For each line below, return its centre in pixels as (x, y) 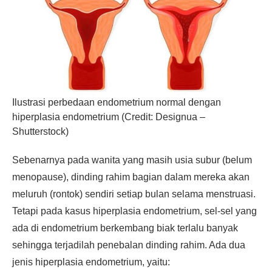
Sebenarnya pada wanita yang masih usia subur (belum (132, 160)
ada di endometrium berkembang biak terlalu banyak (125, 228)
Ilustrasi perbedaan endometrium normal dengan (117, 102)
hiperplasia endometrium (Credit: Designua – (109, 117)
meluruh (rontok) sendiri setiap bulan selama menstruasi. (134, 194)
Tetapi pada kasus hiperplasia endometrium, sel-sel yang (134, 211)
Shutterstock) (40, 131)
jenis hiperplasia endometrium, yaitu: (91, 262)
